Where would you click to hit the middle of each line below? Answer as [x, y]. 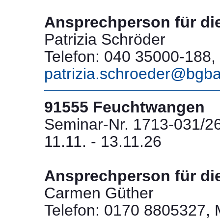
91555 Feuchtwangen [124, 107]
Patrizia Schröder [105, 39]
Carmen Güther [99, 193]
